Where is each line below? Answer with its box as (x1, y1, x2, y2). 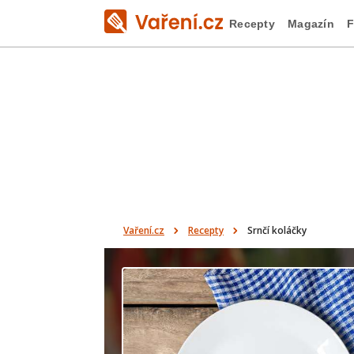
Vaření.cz (123, 224, 164, 237)
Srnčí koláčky (247, 224, 307, 237)
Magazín (287, 17, 334, 30)
